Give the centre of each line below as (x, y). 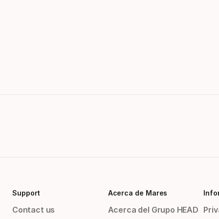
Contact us (34, 210)
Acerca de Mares (138, 193)
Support (26, 193)
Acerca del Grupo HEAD (153, 210)
